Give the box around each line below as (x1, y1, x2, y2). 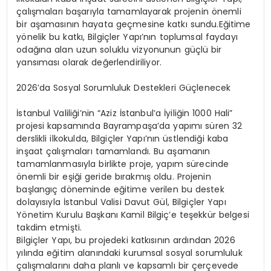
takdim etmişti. (16, 221, 82, 233)
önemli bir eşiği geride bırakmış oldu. (16, 170, 174, 183)
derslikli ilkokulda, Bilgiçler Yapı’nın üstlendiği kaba (16, 132, 229, 145)
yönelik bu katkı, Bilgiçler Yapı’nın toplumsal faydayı (16, 30, 238, 43)
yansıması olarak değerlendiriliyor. (16, 56, 162, 68)
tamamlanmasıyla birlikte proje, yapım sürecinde (16, 157, 229, 170)
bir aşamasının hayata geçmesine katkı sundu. (16, 18, 219, 30)
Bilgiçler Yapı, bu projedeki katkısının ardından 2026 (16, 233, 235, 246)
